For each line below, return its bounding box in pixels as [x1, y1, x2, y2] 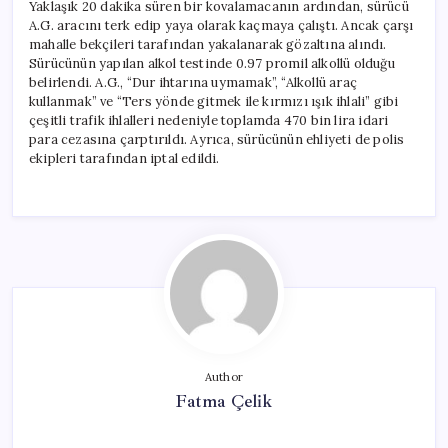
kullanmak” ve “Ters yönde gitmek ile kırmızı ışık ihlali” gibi [29, 92, 399, 110]
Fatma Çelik [175, 389, 273, 412]
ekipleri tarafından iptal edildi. [29, 149, 220, 167]
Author [204, 369, 244, 384]
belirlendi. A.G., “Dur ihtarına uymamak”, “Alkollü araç [29, 73, 358, 91]
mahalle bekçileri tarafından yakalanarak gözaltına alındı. [29, 35, 387, 53]
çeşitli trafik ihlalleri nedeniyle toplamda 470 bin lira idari [29, 111, 389, 129]
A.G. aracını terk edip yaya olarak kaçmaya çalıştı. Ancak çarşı [29, 16, 414, 34]
